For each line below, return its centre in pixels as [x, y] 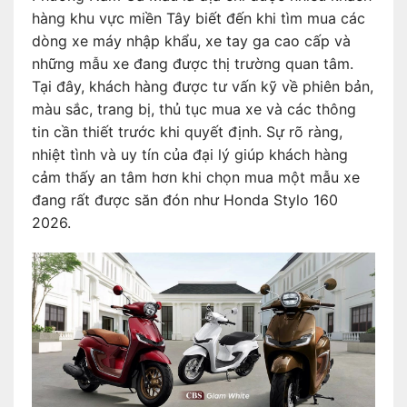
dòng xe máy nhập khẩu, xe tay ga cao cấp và [191, 40]
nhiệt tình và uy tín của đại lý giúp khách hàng [190, 154]
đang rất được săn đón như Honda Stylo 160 [185, 199]
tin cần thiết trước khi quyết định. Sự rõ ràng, [187, 131]
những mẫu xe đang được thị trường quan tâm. [193, 63]
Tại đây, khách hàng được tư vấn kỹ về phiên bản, [203, 86]
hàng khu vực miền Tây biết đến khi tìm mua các [199, 18]
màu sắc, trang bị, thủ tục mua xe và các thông [194, 109]
